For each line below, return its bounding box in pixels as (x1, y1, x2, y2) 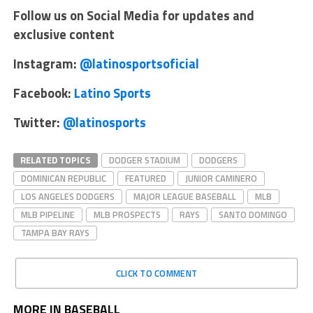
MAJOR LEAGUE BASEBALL (133, 189, 236, 203)
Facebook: (13, 82, 74, 103)
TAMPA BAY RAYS (20, 225, 89, 240)
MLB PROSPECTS (93, 207, 161, 221)
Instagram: (13, 53, 80, 73)
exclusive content (13, 24, 115, 44)
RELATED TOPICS (20, 152, 91, 167)
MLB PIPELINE (20, 207, 75, 221)
